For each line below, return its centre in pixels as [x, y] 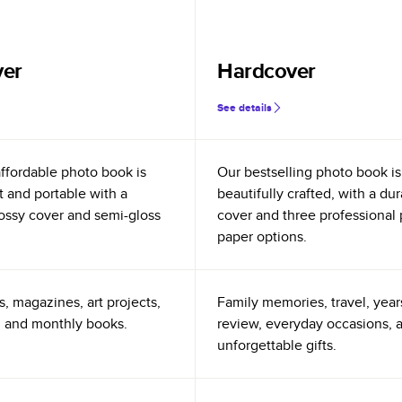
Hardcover [267, 70]
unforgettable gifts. [277, 345]
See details [245, 108]
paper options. [262, 236]
